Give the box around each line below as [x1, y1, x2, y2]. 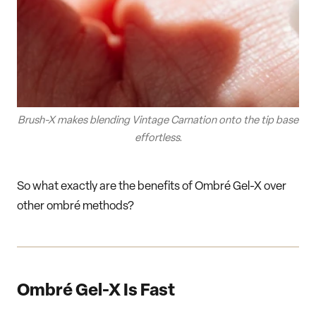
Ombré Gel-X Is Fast [17, 283, 175, 300]
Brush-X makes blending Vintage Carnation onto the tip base [18, 116, 298, 127]
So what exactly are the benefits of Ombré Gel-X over [17, 181, 286, 193]
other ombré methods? [17, 200, 134, 213]
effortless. [134, 133, 182, 145]
